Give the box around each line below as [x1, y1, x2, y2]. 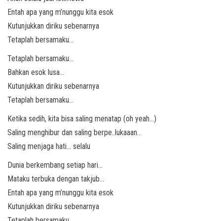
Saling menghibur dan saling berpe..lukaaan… [7, 128, 142, 137]
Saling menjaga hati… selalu [7, 142, 90, 151]
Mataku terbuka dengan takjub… [7, 174, 104, 184]
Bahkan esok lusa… [7, 68, 64, 77]
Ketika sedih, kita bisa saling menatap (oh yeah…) [7, 114, 156, 123]
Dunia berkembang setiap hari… [7, 160, 103, 170]
